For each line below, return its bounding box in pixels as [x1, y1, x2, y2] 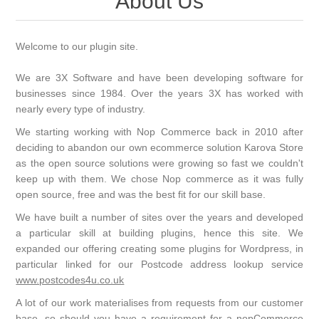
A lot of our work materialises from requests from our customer [16, 297, 303, 308]
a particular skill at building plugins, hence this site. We [16, 227, 303, 239]
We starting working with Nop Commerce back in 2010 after [16, 126, 303, 137]
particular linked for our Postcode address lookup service [16, 258, 303, 270]
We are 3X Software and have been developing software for [16, 72, 303, 83]
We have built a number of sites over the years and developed [16, 211, 303, 223]
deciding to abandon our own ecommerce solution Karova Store [16, 142, 303, 153]
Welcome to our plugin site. [16, 41, 139, 52]
